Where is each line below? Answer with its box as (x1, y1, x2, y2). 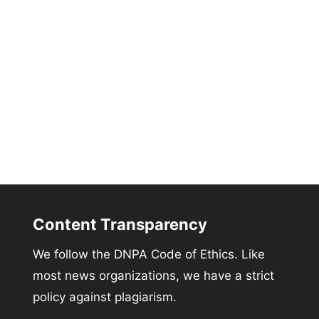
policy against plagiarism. (32, 289, 177, 304)
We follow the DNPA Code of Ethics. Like (32, 246, 265, 261)
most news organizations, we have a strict (32, 268, 274, 283)
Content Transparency (32, 214, 207, 234)
